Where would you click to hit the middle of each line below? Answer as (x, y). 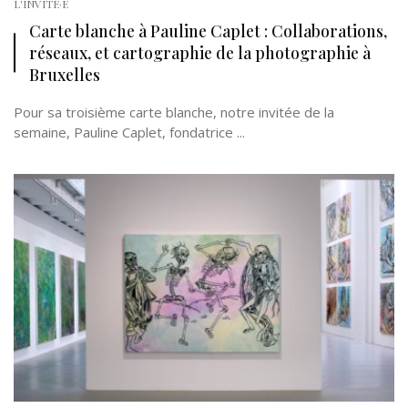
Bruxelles (65, 74)
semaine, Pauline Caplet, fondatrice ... (129, 132)
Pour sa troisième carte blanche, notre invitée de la (174, 112)
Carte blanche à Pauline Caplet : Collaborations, (208, 31)
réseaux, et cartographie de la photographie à (200, 52)
